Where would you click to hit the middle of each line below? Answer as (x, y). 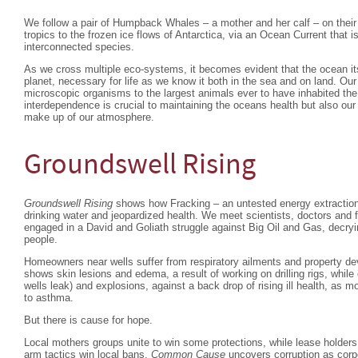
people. (41, 239)
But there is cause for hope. (88, 320)
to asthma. (49, 298)
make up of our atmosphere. (89, 117)
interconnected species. (79, 47)
